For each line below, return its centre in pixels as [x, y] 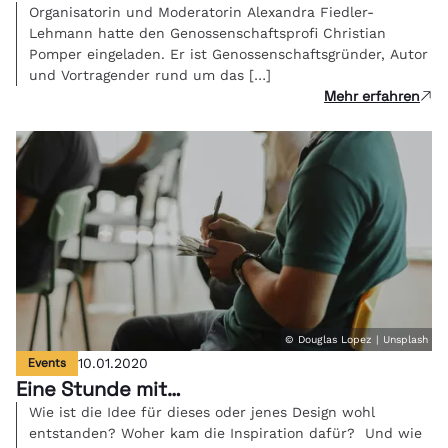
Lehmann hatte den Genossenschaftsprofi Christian [207, 32]
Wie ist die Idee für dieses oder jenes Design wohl [202, 411]
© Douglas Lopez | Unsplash [356, 339]
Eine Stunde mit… [98, 388]
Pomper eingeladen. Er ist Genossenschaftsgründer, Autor [228, 53]
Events [47, 362]
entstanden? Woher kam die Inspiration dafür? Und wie [225, 432]
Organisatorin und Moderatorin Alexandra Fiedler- [201, 11]
